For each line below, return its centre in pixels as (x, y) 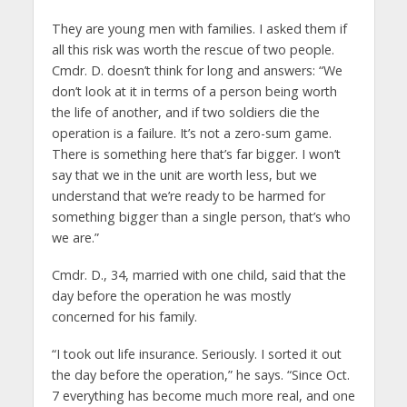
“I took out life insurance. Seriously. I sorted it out (196, 354)
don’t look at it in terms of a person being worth (194, 92)
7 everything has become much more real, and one (203, 396)
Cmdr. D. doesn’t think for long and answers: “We (197, 71)
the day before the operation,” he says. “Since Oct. (200, 375)
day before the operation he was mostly (171, 296)
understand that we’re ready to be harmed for (188, 196)
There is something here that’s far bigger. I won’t (196, 154)
